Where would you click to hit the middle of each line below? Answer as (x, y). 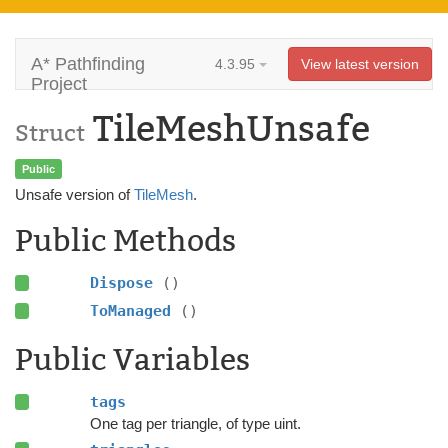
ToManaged (134, 311)
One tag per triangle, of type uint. (195, 423)
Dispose (125, 283)
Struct (50, 133)
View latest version (360, 64)
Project (59, 84)
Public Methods (125, 241)
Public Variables (132, 360)
